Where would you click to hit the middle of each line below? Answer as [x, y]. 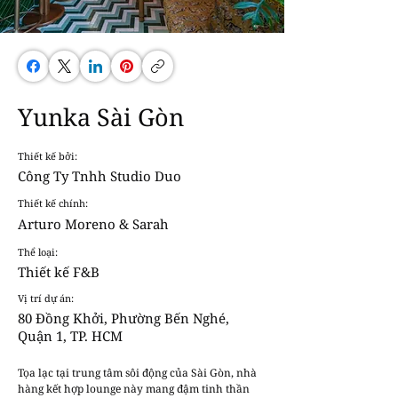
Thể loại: [38, 252]
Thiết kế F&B [59, 272]
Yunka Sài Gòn [101, 117]
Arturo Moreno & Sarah [93, 224]
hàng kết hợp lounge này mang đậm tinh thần [134, 389]
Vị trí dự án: [46, 298]
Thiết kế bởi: [48, 156]
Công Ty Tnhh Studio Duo [99, 176]
